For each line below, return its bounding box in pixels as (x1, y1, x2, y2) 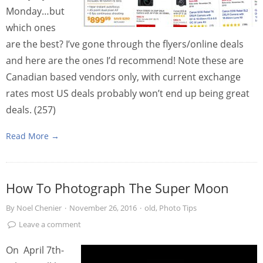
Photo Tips (159, 202, 197, 213)
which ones (6, 21, 56, 34)
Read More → (6, 130, 59, 141)
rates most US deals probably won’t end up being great (6, 86, 249, 100)
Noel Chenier (16, 202, 62, 213)
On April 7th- (6, 243, 64, 257)
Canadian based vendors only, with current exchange (6, 70, 241, 83)
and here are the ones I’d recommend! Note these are (6, 53, 244, 67)
